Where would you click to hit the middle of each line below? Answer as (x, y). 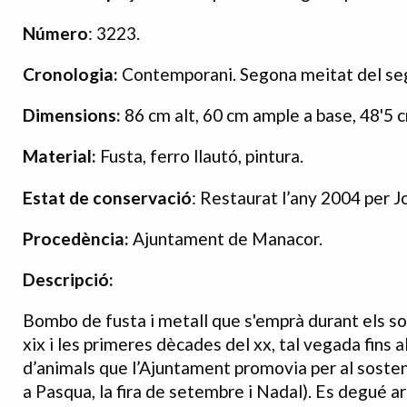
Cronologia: (70, 74)
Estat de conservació (107, 197)
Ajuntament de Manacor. (226, 238)
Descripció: (68, 279)
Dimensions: (72, 115)
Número (55, 33)
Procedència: (76, 238)
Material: (60, 156)
